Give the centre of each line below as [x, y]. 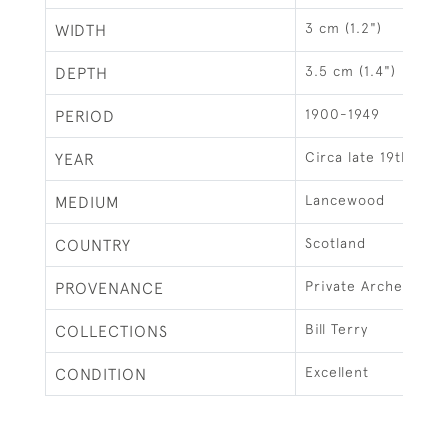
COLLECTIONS [111, 331]
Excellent [337, 372]
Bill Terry [336, 329]
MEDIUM [87, 202]
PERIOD [85, 116]
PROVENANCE [109, 288]
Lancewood [345, 200]
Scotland [335, 243]
